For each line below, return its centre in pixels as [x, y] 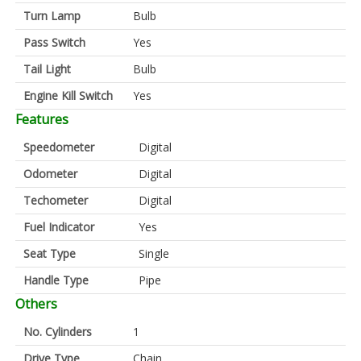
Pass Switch [54, 43]
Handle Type [56, 280]
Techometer [56, 201]
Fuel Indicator [59, 227]
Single [154, 254]
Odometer [50, 174]
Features [42, 120]
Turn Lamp [52, 16]
